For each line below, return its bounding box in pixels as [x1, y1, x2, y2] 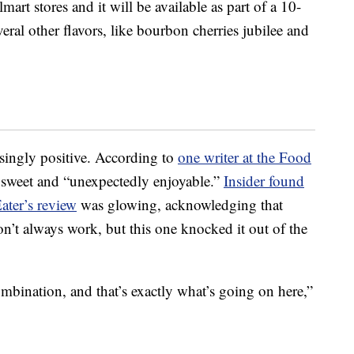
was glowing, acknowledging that [77, 194, 283, 215]
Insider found [224, 171, 304, 191]
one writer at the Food [178, 147, 311, 168]
